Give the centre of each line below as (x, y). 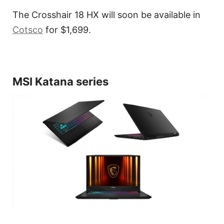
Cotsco (28, 30)
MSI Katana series (60, 82)
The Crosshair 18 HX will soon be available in (106, 15)
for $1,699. (67, 30)
